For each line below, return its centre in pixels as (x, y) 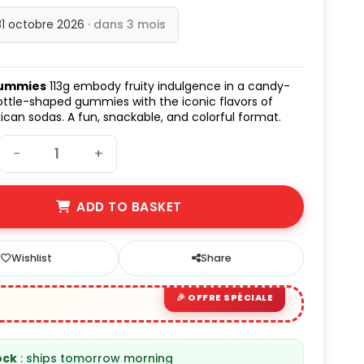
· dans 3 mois (127, 24)
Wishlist (31, 258)
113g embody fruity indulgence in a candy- (169, 86)
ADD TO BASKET (129, 206)
